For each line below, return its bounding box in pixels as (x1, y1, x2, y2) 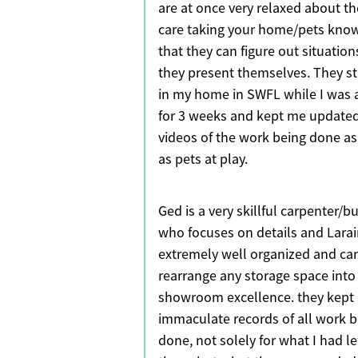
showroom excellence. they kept (158, 288, 354, 307)
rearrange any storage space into (158, 267, 356, 285)
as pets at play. (158, 150, 248, 169)
